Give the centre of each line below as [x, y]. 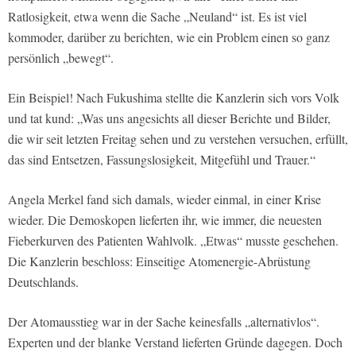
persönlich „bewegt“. [61, 57]
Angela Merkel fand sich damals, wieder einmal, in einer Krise [164, 199]
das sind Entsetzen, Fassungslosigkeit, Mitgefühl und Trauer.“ [162, 159]
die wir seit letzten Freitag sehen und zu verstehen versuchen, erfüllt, [178, 138]
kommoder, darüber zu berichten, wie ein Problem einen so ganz [169, 37]
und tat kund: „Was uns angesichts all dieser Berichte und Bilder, [169, 118]
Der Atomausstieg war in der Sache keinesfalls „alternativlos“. [164, 321]
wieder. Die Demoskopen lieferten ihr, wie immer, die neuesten [165, 219]
